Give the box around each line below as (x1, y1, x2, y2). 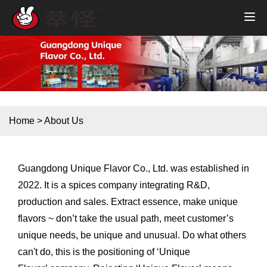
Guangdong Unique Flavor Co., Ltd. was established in (18, 163, 249, 174)
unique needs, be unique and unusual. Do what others (18, 230, 246, 241)
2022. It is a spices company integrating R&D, (18, 180, 210, 191)
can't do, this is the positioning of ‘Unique (18, 247, 190, 257)
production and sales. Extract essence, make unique (18, 197, 238, 207)
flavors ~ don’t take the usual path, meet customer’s (18, 213, 234, 224)
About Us (44, 116, 83, 126)
